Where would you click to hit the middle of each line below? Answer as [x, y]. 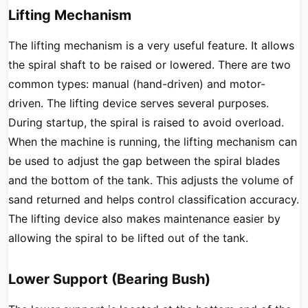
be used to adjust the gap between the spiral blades [144, 161]
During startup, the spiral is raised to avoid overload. [146, 122]
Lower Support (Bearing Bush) [109, 279]
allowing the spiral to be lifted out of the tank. [128, 238]
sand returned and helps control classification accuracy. [154, 199]
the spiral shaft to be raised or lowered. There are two [150, 65]
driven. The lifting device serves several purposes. [139, 103]
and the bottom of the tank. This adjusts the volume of [151, 180]
